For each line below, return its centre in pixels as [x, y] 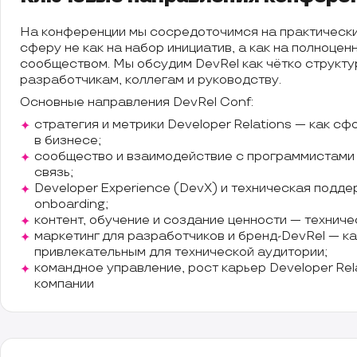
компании [64, 284]
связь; [54, 173]
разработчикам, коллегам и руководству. [151, 80]
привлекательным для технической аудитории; [181, 253]
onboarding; [71, 205]
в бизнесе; [68, 141]
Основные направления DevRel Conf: [137, 103]
